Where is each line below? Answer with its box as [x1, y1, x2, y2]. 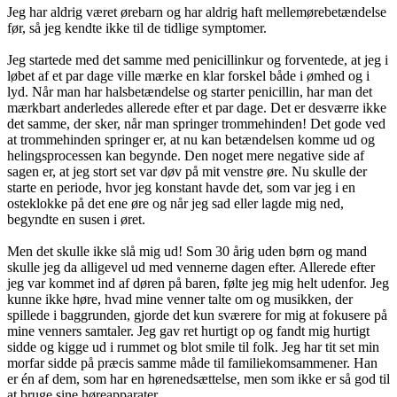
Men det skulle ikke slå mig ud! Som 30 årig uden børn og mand [7, 243, 367, 259]
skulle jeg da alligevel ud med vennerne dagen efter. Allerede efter [7, 259, 375, 275]
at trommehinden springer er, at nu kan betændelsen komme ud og [7, 131, 375, 147]
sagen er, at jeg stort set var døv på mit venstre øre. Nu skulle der [7, 163, 367, 179]
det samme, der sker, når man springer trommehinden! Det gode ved [7, 115, 385, 131]
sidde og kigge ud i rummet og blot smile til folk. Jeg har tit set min [7, 339, 379, 354]
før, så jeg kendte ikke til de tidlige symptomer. [7, 19, 267, 35]
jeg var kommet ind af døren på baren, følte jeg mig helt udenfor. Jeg [7, 275, 389, 291]
